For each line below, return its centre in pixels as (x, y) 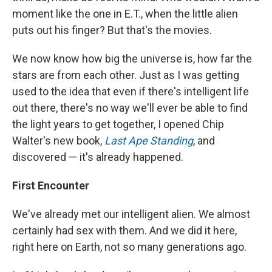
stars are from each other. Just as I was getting (126, 75)
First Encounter (51, 185)
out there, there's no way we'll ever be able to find (130, 107)
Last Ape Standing (149, 140)
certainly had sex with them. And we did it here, (124, 230)
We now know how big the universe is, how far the (132, 58)
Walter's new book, (58, 140)
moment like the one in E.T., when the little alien (125, 13)
